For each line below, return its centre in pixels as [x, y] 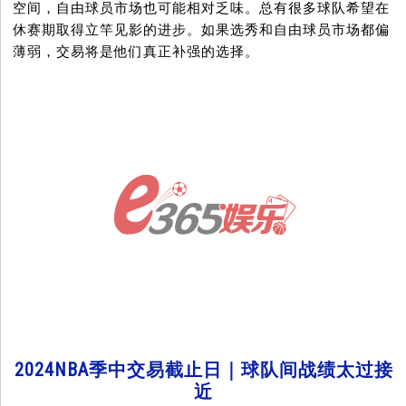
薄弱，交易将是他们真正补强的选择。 [136, 52]
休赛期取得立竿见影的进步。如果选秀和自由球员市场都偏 [202, 30]
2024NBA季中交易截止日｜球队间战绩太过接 [203, 370]
